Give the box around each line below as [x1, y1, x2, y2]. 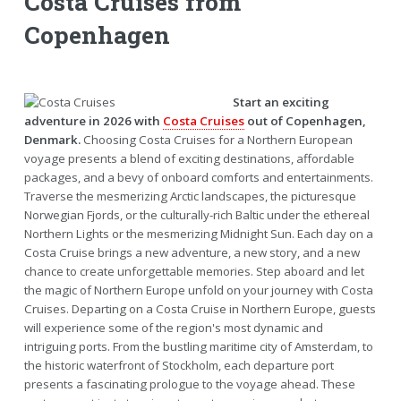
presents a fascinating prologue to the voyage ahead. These [23, 375, 355, 392]
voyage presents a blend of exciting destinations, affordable [23, 149, 354, 166]
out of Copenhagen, [243, 112, 366, 129]
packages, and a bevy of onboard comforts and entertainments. [23, 168, 373, 185]
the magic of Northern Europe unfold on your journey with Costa [23, 281, 373, 298]
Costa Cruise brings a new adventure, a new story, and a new [23, 243, 360, 260]
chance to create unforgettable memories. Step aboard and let [23, 262, 364, 279]
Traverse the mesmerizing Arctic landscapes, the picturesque [23, 187, 356, 204]
